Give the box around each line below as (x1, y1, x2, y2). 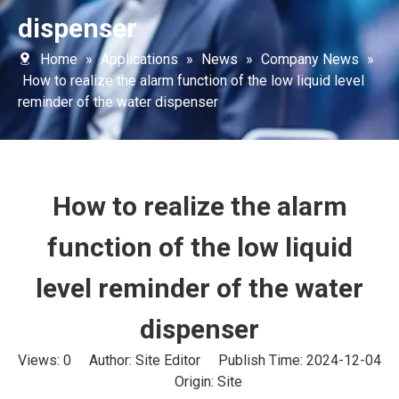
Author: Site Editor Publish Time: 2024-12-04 (71, 352, 381, 369)
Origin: (157, 373, 217, 390)
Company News (261, 51, 359, 68)
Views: (18, 352, 63, 369)
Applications (101, 51, 178, 68)
